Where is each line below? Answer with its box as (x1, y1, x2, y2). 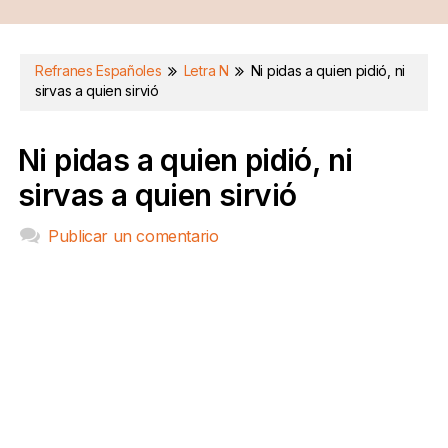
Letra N (183, 61, 229, 79)
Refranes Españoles (35, 61, 166, 79)
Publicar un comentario (48, 225, 219, 246)
